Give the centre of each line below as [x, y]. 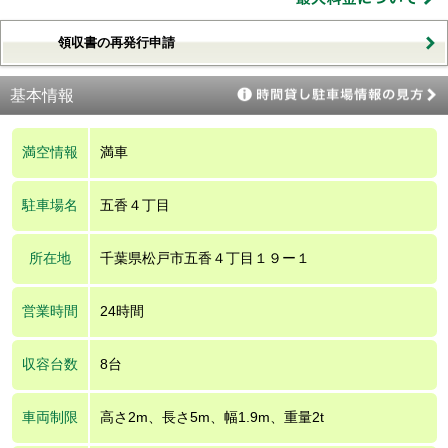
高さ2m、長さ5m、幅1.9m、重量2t [211, 416]
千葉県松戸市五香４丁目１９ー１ [204, 257]
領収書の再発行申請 [116, 42]
